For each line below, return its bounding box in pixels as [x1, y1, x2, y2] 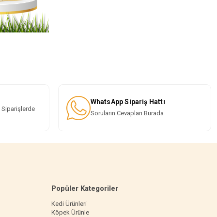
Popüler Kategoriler [51, 184, 118, 193]
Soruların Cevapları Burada [90, 109, 164, 117]
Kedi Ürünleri [51, 200, 87, 208]
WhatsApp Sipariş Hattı [90, 98, 165, 106]
